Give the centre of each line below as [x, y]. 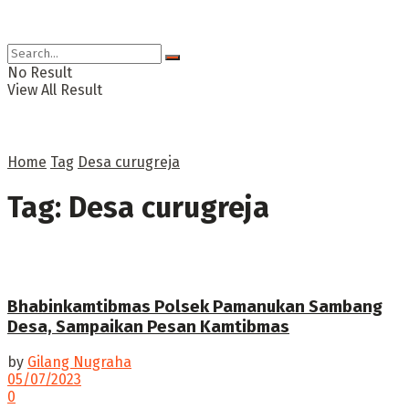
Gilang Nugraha [79, 362]
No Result [40, 73]
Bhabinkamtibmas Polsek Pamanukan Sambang [195, 306]
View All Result [55, 90]
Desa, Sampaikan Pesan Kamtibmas [148, 326]
